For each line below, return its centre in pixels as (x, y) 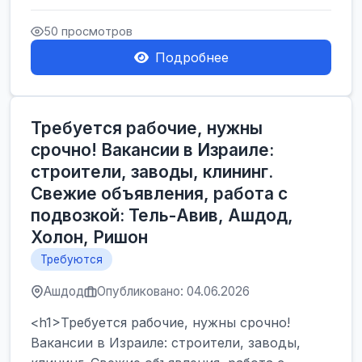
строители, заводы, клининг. (152, 172)
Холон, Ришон (89, 237)
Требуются (72, 259)
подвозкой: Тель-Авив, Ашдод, (162, 215)
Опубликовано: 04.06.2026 (173, 291)
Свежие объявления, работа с (159, 194)
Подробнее (192, 57)
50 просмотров (88, 31)
